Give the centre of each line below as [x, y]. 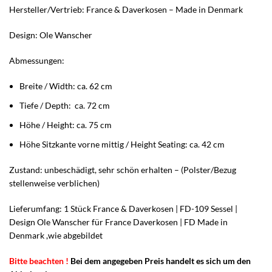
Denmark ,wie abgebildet [56, 235]
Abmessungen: [37, 60]
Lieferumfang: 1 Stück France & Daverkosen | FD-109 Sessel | [123, 208]
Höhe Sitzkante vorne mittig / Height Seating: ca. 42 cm [122, 144]
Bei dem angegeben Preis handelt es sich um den [160, 260]
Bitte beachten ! [39, 260]
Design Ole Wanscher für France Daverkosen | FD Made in [118, 222]
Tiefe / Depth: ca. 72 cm [65, 105]
